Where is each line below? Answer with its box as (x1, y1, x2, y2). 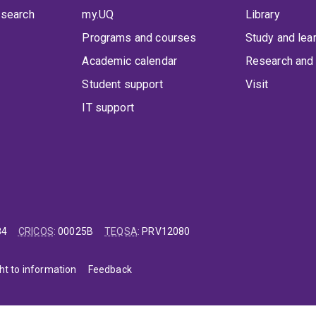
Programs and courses (82, 31, 197, 45)
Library (245, 8, 280, 22)
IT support (82, 101, 134, 115)
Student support (82, 78, 163, 92)
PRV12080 (142, 226, 190, 238)
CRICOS (18, 226, 54, 238)
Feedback (87, 264, 132, 276)
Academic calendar (82, 54, 178, 68)
